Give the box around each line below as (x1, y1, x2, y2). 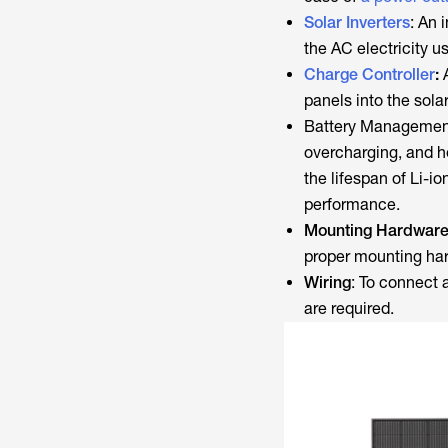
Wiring (303, 272, 351, 292)
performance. (303, 194, 420, 214)
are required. (303, 298, 398, 318)
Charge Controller (303, 64, 435, 84)
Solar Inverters (303, 12, 410, 32)
